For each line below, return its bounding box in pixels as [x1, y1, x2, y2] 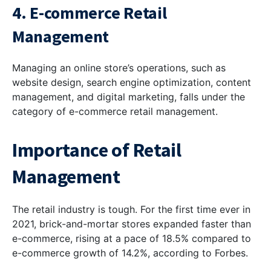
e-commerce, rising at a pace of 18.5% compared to [12, 232, 251, 245]
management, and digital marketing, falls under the [12, 91, 245, 103]
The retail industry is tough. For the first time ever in [12, 203, 250, 216]
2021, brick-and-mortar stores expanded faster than [12, 218, 251, 230]
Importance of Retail [12, 138, 181, 163]
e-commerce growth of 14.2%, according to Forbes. [12, 247, 248, 260]
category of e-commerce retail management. [12, 105, 218, 118]
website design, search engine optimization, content [12, 76, 251, 89]
